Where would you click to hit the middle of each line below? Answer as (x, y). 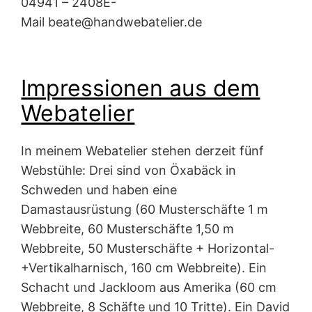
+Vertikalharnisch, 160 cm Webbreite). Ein (144, 268)
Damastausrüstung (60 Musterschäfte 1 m (145, 210)
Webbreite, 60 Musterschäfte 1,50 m (128, 229)
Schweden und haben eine (99, 190)
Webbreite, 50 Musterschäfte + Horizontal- (148, 249)
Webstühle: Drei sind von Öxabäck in (129, 171)
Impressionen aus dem (141, 88)
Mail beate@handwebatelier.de (112, 22)
